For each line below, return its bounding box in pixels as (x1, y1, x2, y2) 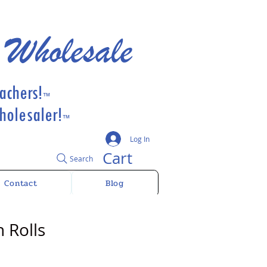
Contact (4, 177, 38, 190)
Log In (130, 134, 150, 144)
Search (70, 153, 93, 163)
